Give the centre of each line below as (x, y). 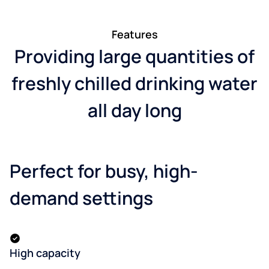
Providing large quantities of (134, 56)
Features (134, 34)
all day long (134, 110)
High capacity (45, 252)
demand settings (81, 198)
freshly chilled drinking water (134, 83)
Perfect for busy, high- (104, 171)
